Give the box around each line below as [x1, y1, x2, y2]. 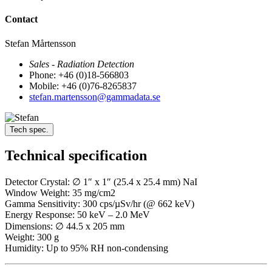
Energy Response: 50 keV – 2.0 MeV [5, 209, 150, 220]
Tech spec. [10, 124, 49, 134]
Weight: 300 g [5, 232, 59, 243]
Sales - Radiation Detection [29, 58, 134, 69]
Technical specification [5, 148, 147, 164]
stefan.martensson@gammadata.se [29, 91, 160, 102]
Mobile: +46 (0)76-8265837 [29, 80, 137, 91]
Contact [5, 14, 38, 25]
